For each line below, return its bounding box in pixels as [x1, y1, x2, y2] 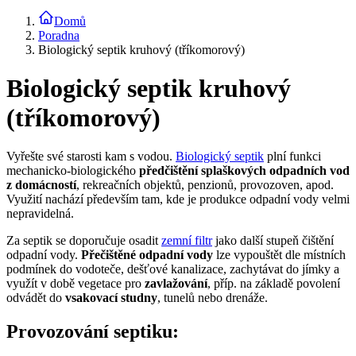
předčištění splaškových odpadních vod [139, 164, 350, 178]
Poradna [38, 28, 79, 42]
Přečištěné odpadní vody [81, 248, 213, 262]
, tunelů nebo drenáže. [157, 291, 268, 305]
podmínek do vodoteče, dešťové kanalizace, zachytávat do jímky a [6, 262, 339, 277]
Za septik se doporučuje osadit [6, 234, 161, 248]
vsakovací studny [65, 291, 157, 305]
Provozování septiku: [6, 321, 179, 342]
